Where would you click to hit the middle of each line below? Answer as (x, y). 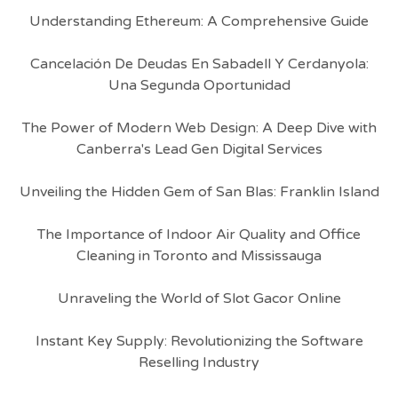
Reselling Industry (199, 362)
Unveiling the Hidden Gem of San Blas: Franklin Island (199, 192)
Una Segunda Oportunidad (199, 85)
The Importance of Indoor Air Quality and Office (199, 235)
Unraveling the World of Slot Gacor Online (199, 298)
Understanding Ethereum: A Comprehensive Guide (199, 21)
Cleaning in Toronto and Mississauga (199, 256)
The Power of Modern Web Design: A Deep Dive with (199, 128)
